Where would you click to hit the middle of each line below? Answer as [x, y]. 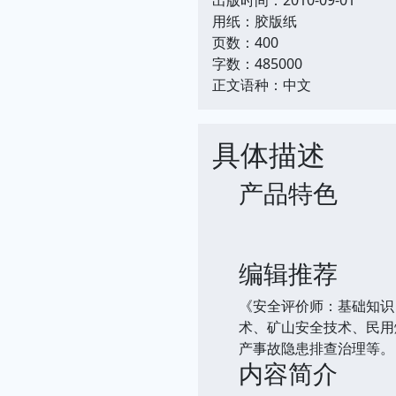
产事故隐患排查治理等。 [316, 348]
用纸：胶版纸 [255, 21]
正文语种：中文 [262, 84]
